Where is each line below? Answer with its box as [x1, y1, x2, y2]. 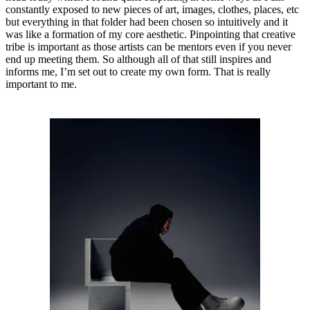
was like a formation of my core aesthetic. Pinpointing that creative [6, 28, 295, 41]
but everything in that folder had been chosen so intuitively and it [6, 16, 288, 28]
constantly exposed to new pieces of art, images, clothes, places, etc [6, 3, 299, 16]
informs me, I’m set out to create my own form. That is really [6, 66, 271, 78]
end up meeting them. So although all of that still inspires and [6, 53, 271, 66]
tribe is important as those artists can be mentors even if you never [6, 41, 291, 53]
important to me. [6, 78, 77, 91]
